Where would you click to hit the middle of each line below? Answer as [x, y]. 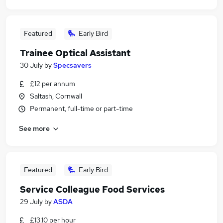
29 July [31, 202]
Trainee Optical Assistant [75, 53]
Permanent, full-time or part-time [81, 109]
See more [34, 128]
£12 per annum [53, 84]
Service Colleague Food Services [92, 189]
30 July [31, 65]
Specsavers [72, 65]
